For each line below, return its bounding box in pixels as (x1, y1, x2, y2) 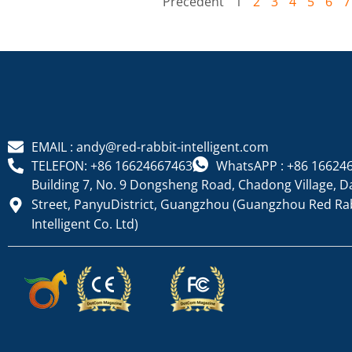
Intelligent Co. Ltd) (31, 215, 138, 233)
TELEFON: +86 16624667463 (31, 157, 192, 175)
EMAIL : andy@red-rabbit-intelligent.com (31, 138, 269, 156)
